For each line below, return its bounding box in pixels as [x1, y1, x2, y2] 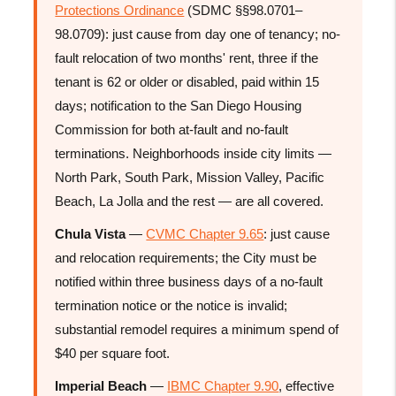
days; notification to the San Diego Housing [55, 97, 302, 113]
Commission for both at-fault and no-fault [55, 121, 289, 137]
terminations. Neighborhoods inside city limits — [55, 145, 332, 161]
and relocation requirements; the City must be [55, 249, 317, 265]
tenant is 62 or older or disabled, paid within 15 [55, 73, 320, 89]
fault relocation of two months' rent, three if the [55, 49, 319, 65]
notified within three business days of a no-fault [55, 273, 324, 289]
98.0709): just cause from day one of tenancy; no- [55, 26, 341, 42]
